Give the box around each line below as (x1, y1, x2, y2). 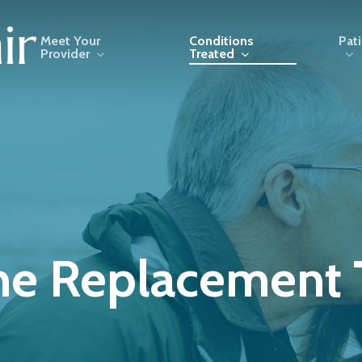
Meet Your (40, 33, 100, 49)
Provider (40, 46, 90, 62)
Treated (188, 46, 234, 62)
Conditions (188, 33, 254, 49)
